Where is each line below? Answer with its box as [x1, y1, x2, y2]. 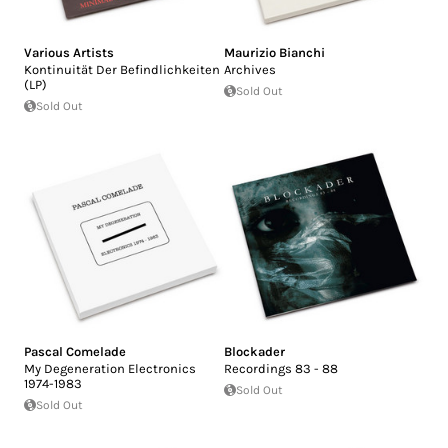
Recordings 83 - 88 [224, 360, 338, 376]
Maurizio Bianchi [224, 44, 325, 60]
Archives [224, 61, 276, 77]
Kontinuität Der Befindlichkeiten [24, 61, 220, 77]
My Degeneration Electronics [24, 360, 196, 376]
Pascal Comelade [24, 343, 126, 359]
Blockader [224, 343, 285, 359]
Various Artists [24, 44, 114, 60]
